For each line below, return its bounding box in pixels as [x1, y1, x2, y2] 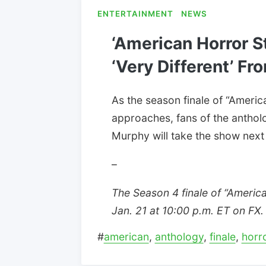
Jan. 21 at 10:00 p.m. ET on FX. [111, 204, 264, 217]
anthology [154, 230, 204, 243]
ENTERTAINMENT [97, 9, 173, 19]
